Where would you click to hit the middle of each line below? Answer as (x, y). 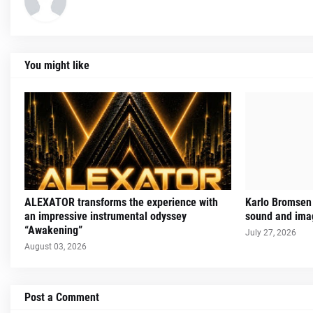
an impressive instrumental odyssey (105, 216)
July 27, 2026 (271, 233)
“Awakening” (53, 230)
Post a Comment (62, 297)
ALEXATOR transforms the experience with (121, 202)
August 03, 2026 (56, 247)
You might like (57, 65)
